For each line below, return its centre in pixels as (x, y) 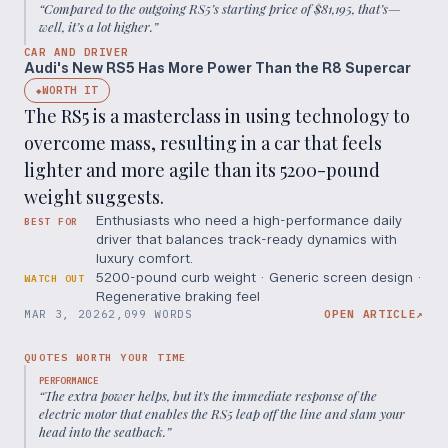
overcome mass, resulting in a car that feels (203, 143)
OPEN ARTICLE (370, 314)
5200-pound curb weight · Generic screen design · (259, 277)
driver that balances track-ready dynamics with (246, 239)
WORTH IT (70, 90)
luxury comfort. (144, 258)
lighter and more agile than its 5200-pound (202, 170)
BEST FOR (51, 222)
